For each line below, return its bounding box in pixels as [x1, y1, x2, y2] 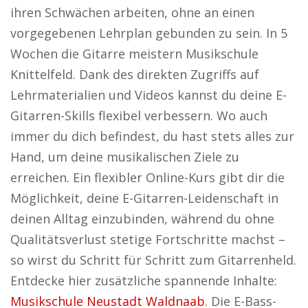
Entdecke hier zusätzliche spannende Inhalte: [10, 272, 277, 289]
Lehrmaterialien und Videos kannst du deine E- [10, 87, 287, 103]
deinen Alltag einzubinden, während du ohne [10, 210, 274, 227]
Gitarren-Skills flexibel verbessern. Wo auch [10, 107, 267, 124]
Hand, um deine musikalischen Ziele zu [10, 148, 239, 165]
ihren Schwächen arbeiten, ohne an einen [10, 4, 254, 21]
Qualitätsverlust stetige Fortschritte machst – [10, 231, 285, 247]
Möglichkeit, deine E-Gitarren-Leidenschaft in [10, 190, 278, 206]
